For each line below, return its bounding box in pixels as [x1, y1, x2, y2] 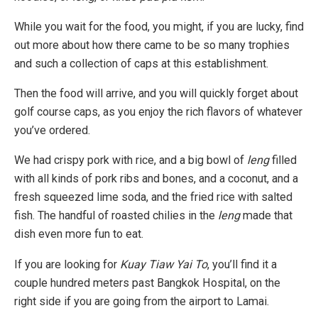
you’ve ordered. [14, 124, 90, 138]
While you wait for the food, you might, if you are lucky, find [14, 20, 304, 34]
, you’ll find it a [207, 257, 277, 271]
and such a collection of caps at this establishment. [14, 57, 268, 71]
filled [269, 153, 297, 168]
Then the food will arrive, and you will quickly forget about [14, 87, 298, 101]
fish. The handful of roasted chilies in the [14, 209, 218, 223]
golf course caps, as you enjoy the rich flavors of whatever [14, 105, 302, 119]
